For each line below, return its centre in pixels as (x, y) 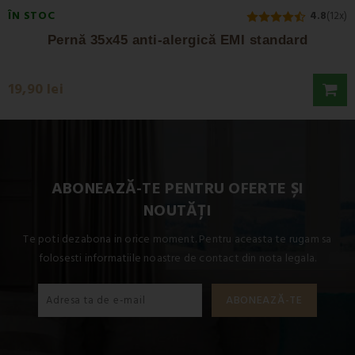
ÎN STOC (32, 15)
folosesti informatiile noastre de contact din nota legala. (177, 258)
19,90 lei (36, 90)
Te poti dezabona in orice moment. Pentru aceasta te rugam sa (177, 239)
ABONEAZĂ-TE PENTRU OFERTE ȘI (177, 188)
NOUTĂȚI (177, 210)
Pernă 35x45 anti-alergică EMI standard (177, 40)
